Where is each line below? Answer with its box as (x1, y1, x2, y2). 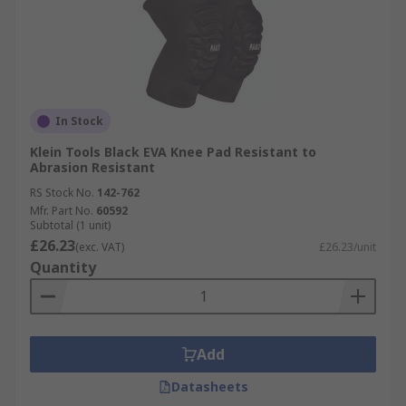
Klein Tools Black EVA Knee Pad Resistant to (30, 143, 316, 160)
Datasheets (170, 378, 248, 395)
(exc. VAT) (75, 239, 124, 255)
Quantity (30, 257, 96, 277)
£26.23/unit (319, 239, 376, 255)
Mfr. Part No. (30, 203, 93, 218)
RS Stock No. (30, 185, 94, 200)
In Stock (55, 113, 103, 129)
